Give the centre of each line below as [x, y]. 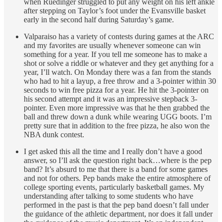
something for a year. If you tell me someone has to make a [115, 55]
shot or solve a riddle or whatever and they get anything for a [119, 63]
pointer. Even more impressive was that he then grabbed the [117, 108]
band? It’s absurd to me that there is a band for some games [116, 169]
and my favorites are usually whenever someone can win [112, 46]
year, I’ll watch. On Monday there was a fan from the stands [117, 72]
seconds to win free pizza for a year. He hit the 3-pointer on [116, 90]
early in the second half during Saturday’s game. [99, 20]
